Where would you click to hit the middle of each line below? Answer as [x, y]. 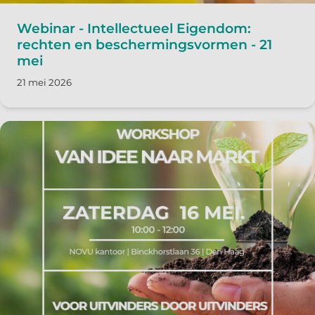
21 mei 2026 [45, 83]
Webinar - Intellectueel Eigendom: [134, 28]
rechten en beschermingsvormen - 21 [145, 44]
